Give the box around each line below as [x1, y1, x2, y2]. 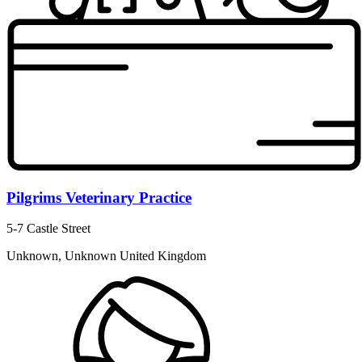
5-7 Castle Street [6, 221, 90, 236]
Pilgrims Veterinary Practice [6, 188, 192, 206]
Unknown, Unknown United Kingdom [6, 249, 206, 263]
